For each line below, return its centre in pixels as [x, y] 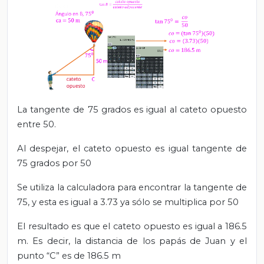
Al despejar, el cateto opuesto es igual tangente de [132, 149]
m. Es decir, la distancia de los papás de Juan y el [132, 241]
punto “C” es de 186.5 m [69, 256]
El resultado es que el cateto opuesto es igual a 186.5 [132, 227]
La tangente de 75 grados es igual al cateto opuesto [132, 110]
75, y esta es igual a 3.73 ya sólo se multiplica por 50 [128, 202]
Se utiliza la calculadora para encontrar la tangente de [132, 188]
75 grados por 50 [54, 164]
